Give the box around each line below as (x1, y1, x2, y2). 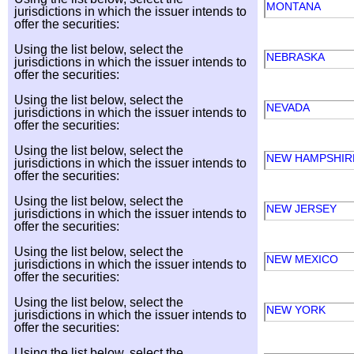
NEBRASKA (266, 51, 327, 63)
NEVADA (266, 101, 312, 114)
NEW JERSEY (266, 202, 340, 215)
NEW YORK (266, 303, 329, 316)
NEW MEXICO (266, 253, 341, 265)
